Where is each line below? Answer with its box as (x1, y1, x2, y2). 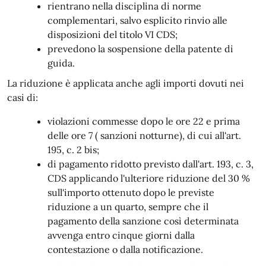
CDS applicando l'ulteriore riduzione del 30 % (47, 172, 250, 184)
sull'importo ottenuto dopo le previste (47, 186, 214, 198)
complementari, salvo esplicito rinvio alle (47, 14, 227, 26)
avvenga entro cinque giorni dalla (47, 229, 195, 241)
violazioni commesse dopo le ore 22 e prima (47, 115, 240, 127)
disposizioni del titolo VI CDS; (47, 28, 178, 40)
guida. (47, 57, 75, 69)
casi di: (7, 91, 38, 103)
